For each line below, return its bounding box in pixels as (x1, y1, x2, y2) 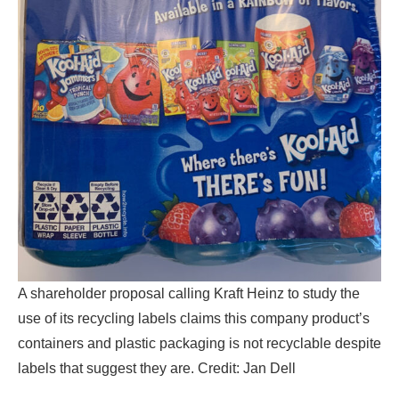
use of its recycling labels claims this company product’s (18, 310, 370, 326)
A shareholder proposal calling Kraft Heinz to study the (18, 285, 360, 301)
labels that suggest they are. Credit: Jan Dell (18, 360, 296, 376)
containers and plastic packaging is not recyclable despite (18, 335, 381, 351)
